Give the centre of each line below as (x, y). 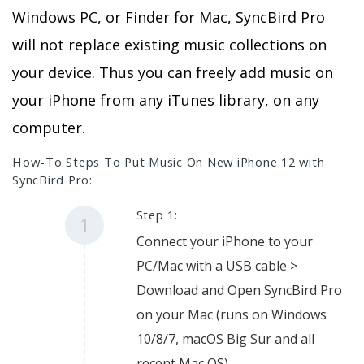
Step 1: (157, 214)
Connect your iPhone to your (224, 241)
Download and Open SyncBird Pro (239, 290)
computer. (49, 127)
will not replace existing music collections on (169, 44)
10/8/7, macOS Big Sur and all (225, 338)
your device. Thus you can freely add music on (173, 72)
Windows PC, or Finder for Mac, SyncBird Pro (169, 17)
